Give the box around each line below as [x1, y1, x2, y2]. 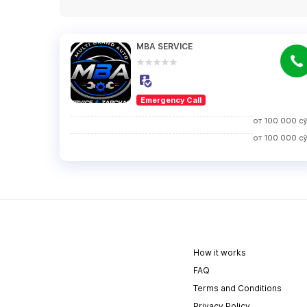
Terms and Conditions [193, 283, 282, 293]
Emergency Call [140, 95, 201, 105]
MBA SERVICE [136, 41, 193, 51]
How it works [193, 247, 246, 258]
